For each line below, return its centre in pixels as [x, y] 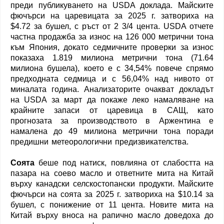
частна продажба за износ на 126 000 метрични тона [112, 36]
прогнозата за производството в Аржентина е [112, 120]
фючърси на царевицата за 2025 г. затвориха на [112, 15]
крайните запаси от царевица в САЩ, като [112, 110]
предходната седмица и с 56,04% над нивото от [112, 78]
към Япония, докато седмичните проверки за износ [112, 47]
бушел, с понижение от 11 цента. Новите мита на [112, 204]
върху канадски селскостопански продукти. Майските [112, 183]
